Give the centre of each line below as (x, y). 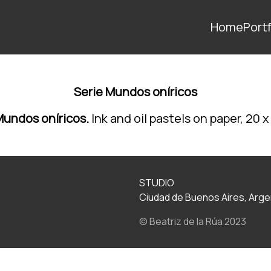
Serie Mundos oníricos (135, 92)
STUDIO (157, 183)
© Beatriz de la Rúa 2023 (193, 221)
